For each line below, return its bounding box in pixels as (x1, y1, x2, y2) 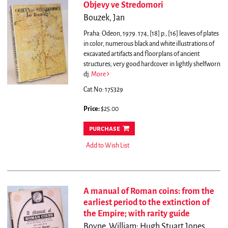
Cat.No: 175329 (83, 86, 123, 94)
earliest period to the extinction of (83, 198, 210, 208)
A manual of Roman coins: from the (83, 187, 214, 196)
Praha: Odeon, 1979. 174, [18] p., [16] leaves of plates (83, 30, 219, 38)
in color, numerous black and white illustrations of (83, 40, 214, 48)
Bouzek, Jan (83, 13, 125, 23)
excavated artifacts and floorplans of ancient (83, 50, 199, 58)
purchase (89, 125, 120, 133)
